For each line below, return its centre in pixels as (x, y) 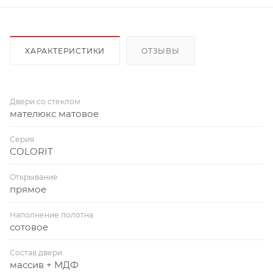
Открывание (34, 177)
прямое (28, 189)
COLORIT (31, 151)
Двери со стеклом (45, 101)
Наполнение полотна (51, 214)
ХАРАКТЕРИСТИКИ (65, 51)
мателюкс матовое (54, 113)
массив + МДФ (44, 264)
